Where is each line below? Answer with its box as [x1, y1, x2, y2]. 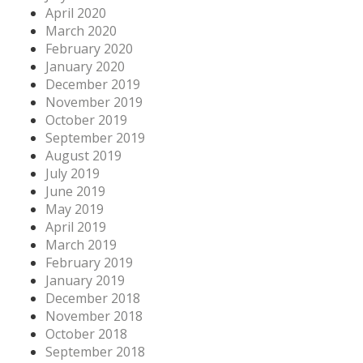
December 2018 [45, 288, 140, 307]
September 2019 [45, 128, 145, 147]
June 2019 [45, 181, 105, 200]
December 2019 [45, 75, 140, 93]
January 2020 [45, 57, 125, 75]
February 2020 [45, 39, 133, 58]
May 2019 [45, 199, 104, 218]
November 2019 [45, 92, 143, 111]
